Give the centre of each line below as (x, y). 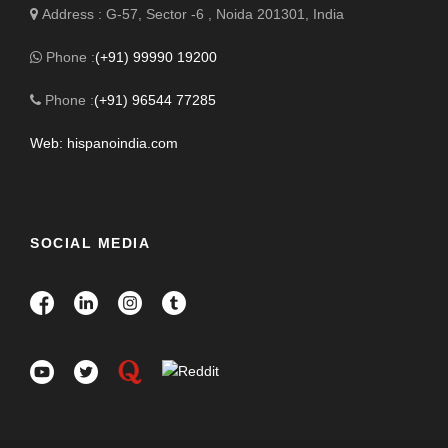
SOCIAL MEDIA (90, 242)
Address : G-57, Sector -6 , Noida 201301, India (191, 13)
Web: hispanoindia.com (106, 142)
